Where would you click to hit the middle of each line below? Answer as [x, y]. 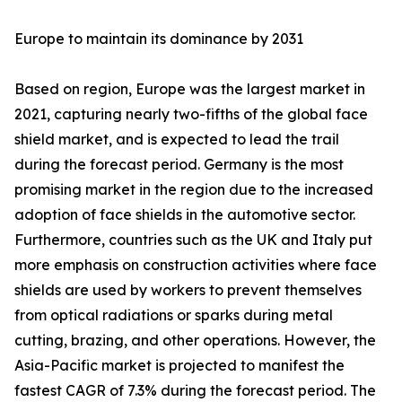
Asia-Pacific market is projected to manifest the [179, 366]
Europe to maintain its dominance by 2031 [159, 39]
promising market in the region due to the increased [194, 190]
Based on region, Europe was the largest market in [190, 89]
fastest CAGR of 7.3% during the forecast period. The [195, 391]
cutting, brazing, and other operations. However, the [195, 341]
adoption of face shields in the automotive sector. [185, 215]
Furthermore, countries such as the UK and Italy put [193, 240]
